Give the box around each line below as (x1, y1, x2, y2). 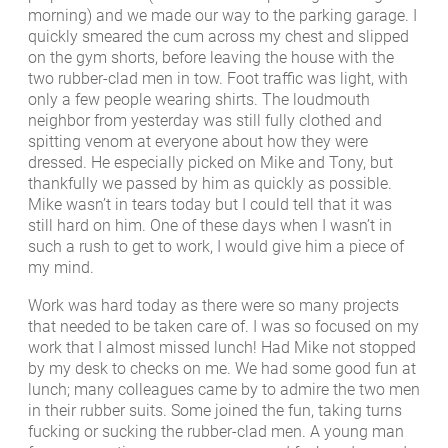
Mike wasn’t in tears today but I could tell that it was (28, 195, 392, 215)
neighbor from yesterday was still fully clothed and (28, 111, 382, 131)
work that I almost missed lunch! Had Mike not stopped (28, 337, 416, 357)
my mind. (28, 258, 94, 278)
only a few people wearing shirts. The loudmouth (28, 90, 370, 110)
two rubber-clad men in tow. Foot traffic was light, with (28, 69, 408, 89)
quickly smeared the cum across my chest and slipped (28, 27, 409, 47)
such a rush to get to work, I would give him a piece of (28, 237, 404, 257)
